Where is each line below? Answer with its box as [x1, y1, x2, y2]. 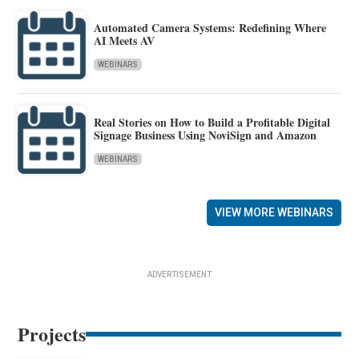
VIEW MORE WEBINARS [214, 205, 333, 219]
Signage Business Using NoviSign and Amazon [94, 127, 317, 144]
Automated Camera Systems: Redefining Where [94, 19, 327, 37]
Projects [18, 319, 87, 348]
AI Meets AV [94, 32, 155, 50]
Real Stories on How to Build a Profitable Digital [94, 114, 331, 131]
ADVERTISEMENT [147, 269, 212, 279]
